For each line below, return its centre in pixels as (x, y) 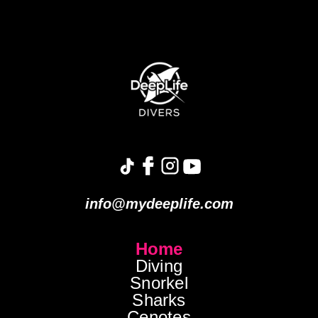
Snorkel (159, 283)
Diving (159, 266)
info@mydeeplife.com (159, 204)
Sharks (159, 300)
